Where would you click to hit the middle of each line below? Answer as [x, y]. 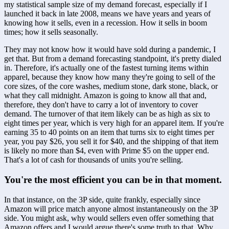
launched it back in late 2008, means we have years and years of [107, 14]
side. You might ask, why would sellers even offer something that [109, 218]
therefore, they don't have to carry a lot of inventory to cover [101, 105]
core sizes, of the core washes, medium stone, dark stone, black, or [111, 86]
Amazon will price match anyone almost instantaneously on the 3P [111, 209]
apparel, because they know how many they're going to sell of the [110, 77]
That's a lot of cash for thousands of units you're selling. [94, 160]
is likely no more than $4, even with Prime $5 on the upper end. [107, 151]
